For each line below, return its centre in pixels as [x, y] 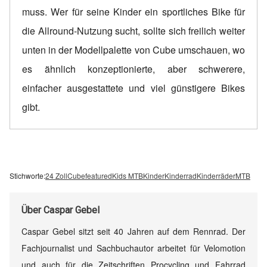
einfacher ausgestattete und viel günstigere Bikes [133, 88]
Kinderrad [181, 176]
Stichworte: [27, 176]
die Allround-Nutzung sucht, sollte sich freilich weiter [133, 31]
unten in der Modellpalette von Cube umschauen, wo [133, 50]
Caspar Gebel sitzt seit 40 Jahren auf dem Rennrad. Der [133, 232]
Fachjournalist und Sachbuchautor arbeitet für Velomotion [133, 248]
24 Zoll [56, 176]
